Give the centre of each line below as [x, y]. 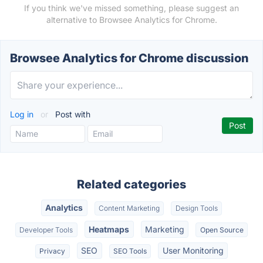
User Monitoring [193, 250]
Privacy [53, 251]
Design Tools [196, 208]
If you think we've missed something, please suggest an [131, 8]
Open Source [222, 230]
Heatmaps [109, 229]
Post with [72, 114]
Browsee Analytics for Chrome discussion [129, 58]
